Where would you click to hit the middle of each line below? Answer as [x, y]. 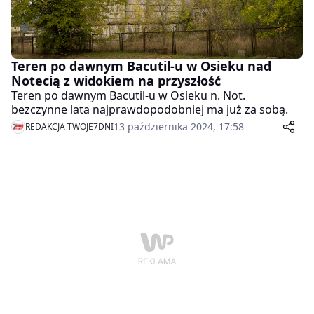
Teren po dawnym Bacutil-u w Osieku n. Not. [128, 96]
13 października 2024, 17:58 [179, 127]
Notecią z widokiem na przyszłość [116, 81]
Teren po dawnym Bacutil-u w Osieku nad [141, 66]
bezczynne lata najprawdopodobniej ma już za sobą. [150, 110]
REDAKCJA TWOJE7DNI [69, 127]
